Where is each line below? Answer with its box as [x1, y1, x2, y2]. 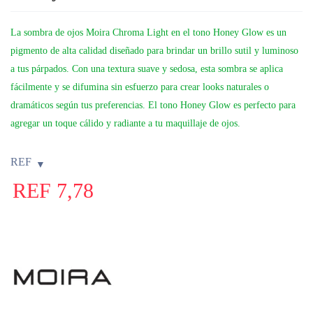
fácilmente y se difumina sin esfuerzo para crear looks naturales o [10, 81, 269, 92]
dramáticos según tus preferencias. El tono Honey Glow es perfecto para [10, 99, 296, 110]
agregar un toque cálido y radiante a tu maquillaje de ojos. [10, 117, 240, 129]
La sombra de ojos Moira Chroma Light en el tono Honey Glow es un [10, 27, 286, 38]
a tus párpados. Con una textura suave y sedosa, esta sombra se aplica [10, 63, 283, 74]
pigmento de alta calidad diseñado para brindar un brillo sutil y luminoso [10, 45, 298, 56]
